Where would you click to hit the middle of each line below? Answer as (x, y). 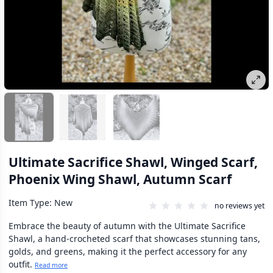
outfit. (22, 264)
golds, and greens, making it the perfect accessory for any (128, 252)
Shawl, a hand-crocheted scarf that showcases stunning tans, (134, 239)
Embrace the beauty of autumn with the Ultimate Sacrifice (127, 226)
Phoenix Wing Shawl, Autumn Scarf (120, 179)
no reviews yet (239, 206)
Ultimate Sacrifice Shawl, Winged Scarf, (133, 162)
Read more (51, 265)
